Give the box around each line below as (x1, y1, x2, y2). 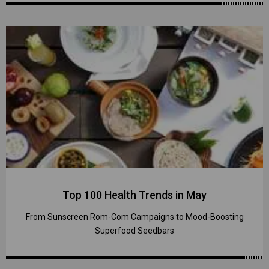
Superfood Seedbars (95, 226, 174, 236)
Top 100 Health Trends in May (62, 189, 207, 202)
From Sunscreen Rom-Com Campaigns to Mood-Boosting (25, 212, 244, 222)
